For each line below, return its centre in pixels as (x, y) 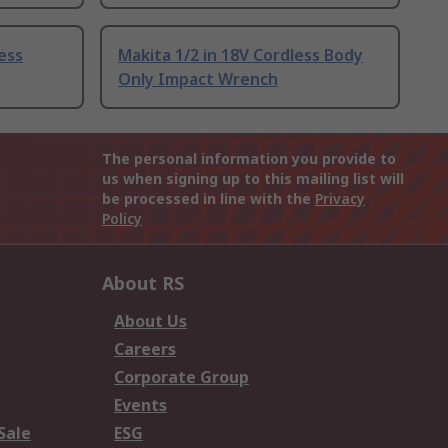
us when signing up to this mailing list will (253, 179)
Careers (145, 349)
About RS (143, 283)
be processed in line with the (208, 199)
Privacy (340, 199)
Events (140, 405)
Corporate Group (181, 377)
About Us (150, 321)
